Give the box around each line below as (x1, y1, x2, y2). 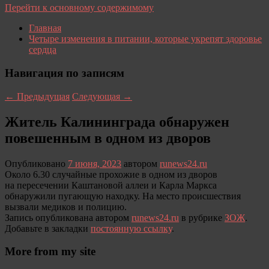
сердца (29, 44, 56, 55)
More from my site (5, 245, 95, 258)
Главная (29, 23, 61, 34)
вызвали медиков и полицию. (5, 201, 127, 212)
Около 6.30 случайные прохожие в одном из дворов (5, 169, 217, 180)
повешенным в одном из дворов (5, 130, 211, 146)
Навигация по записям (5, 67, 124, 80)
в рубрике (179, 212, 225, 223)
